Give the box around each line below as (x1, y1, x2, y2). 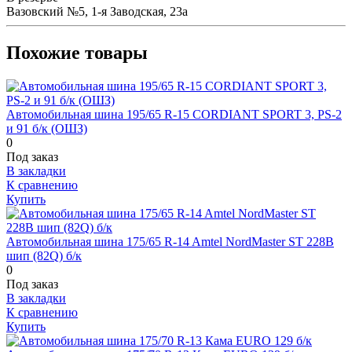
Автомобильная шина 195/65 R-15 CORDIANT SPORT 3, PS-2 (6, 107, 342, 121)
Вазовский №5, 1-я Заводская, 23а (6, 5, 188, 19)
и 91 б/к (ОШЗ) (6, 121, 87, 135)
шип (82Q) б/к (6, 248, 82, 262)
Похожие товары (6, 42, 148, 64)
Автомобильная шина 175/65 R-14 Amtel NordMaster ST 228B (6, 234, 334, 248)
